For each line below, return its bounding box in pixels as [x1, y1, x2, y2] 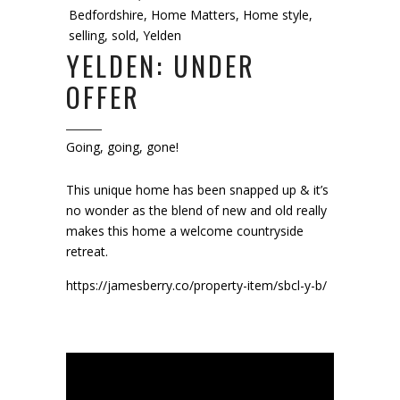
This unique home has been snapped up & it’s [66, 181, 329, 198]
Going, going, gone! [66, 138, 179, 155]
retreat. [66, 243, 108, 260]
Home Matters [151, 6, 236, 23]
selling [69, 27, 104, 44]
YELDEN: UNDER [66, 46, 255, 86]
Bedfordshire [69, 6, 144, 23]
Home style [243, 6, 309, 23]
